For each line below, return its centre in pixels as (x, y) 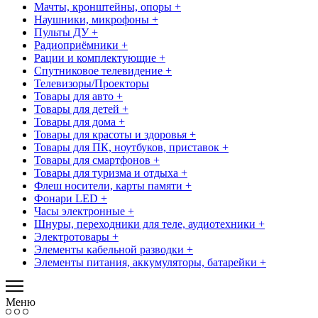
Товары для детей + (81, 109)
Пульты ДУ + (66, 32)
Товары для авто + (78, 96)
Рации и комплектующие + (100, 57)
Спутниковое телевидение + (103, 70)
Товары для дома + (79, 121)
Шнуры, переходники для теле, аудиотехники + (149, 224)
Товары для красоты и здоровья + (115, 134)
